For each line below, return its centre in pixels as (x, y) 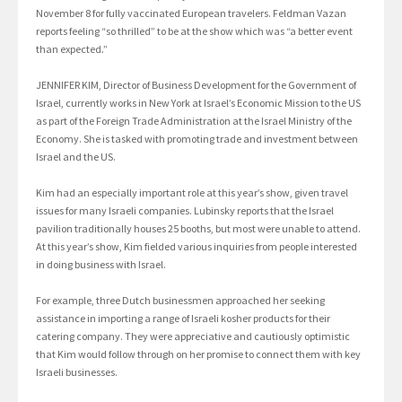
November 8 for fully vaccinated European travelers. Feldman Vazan (191, 13)
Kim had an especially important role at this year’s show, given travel (192, 192)
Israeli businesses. (77, 371)
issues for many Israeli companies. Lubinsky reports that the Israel (185, 210)
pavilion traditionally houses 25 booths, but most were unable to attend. (198, 228)
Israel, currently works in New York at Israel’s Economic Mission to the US (198, 102)
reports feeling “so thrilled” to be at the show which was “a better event (194, 31)
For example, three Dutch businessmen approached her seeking (180, 300)
